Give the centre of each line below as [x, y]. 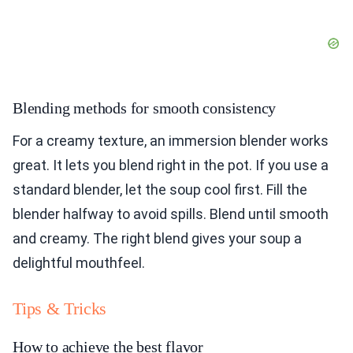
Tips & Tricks [60, 309]
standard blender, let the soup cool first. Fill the [160, 190]
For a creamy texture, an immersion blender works [171, 141]
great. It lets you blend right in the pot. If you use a [171, 165]
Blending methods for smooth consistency [145, 108]
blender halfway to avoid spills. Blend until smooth [171, 214]
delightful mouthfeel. [79, 263]
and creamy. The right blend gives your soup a [157, 239]
